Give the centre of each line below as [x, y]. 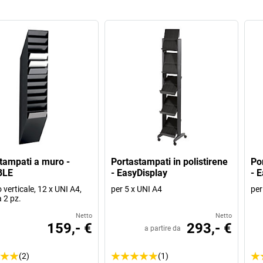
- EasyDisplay [139, 173]
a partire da [162, 228]
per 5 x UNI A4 [137, 189]
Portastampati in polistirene [170, 161]
